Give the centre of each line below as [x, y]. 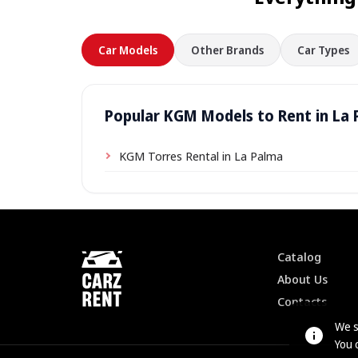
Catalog [299, 256]
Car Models [128, 50]
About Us [302, 278]
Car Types [323, 50]
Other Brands [227, 50]
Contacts [302, 301]
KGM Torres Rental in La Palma [201, 156]
